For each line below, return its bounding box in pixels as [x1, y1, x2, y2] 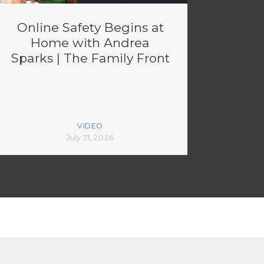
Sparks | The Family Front [11, 51, 170, 66]
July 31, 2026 [66, 133, 114, 143]
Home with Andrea [31, 35, 150, 51]
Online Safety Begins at [16, 20, 164, 35]
